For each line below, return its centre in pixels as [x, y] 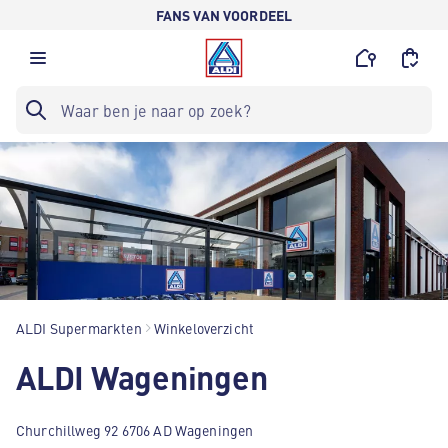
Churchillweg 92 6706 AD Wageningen [135, 430]
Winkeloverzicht [204, 328]
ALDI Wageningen [142, 376]
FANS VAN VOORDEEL [224, 15]
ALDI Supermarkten [79, 328]
